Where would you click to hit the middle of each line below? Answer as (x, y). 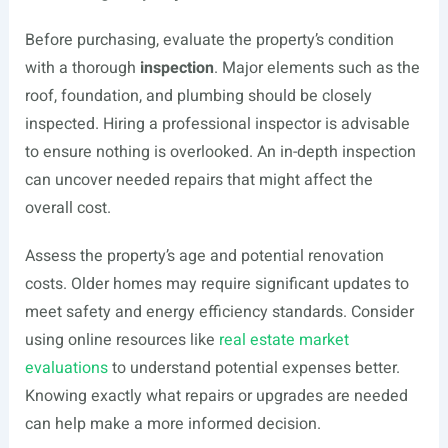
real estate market (283, 340)
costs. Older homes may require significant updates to (216, 284)
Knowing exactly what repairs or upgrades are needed (216, 396)
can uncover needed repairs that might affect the (198, 180)
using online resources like (121, 340)
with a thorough (82, 68)
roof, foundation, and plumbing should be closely (198, 96)
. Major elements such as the (316, 68)
